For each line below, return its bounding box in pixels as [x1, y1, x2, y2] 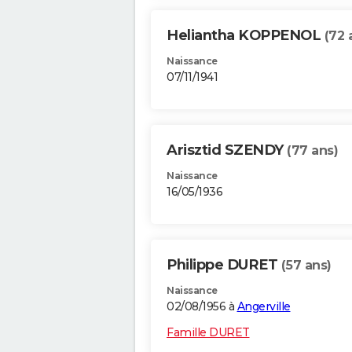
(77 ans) [287, 143, 338, 159]
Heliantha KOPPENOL [167, 27, 324, 45]
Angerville [236, 299, 291, 314]
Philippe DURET [167, 256, 281, 274]
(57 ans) [280, 258, 332, 273]
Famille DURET [167, 325, 250, 340]
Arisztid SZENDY [167, 141, 287, 159]
